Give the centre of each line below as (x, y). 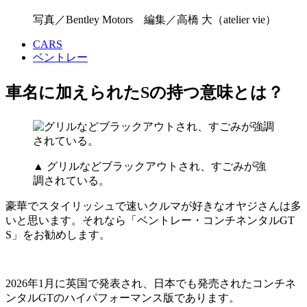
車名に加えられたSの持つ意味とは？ (145, 92)
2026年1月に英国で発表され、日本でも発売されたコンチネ (151, 283)
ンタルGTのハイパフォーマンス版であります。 (123, 297)
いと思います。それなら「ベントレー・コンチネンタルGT (150, 220)
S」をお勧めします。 (58, 234)
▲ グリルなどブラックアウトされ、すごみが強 (149, 166)
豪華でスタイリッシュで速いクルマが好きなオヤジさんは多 (153, 206)
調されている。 (71, 180)
